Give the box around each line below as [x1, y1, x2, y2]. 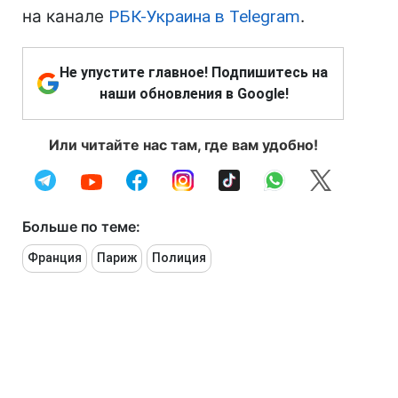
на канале [22, 6, 108, 28]
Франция [28, 251, 82, 266]
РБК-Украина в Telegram [108, 6, 300, 28]
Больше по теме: [22, 218, 140, 236]
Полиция [152, 251, 206, 266]
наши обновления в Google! [99, 85, 289, 103]
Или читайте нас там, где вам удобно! [48, 136, 318, 155]
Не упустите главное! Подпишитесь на [60, 64, 328, 82]
